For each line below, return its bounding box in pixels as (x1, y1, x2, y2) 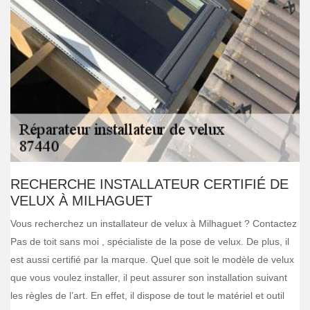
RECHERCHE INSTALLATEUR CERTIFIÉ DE (10, 176, 289, 192)
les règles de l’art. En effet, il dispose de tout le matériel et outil (10, 290, 284, 301)
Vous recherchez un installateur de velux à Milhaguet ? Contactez (10, 218, 297, 229)
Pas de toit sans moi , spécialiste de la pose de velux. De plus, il (10, 236, 289, 247)
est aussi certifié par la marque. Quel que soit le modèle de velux (10, 254, 294, 265)
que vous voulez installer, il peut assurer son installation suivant (10, 272, 287, 283)
